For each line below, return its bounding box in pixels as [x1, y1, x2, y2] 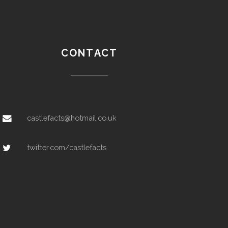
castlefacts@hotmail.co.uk [26, 113, 117, 122]
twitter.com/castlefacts [26, 143, 106, 152]
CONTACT [61, 46, 118, 59]
